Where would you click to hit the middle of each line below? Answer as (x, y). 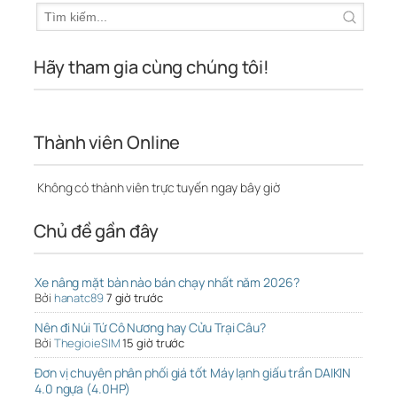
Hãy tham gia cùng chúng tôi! (152, 67)
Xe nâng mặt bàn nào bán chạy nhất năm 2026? (167, 283)
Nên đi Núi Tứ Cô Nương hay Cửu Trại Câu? (150, 328)
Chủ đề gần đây (96, 231)
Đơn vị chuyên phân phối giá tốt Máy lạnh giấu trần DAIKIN (193, 373)
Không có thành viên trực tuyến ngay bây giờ (157, 188)
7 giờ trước (134, 298)
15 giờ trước (154, 343)
